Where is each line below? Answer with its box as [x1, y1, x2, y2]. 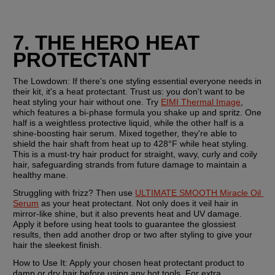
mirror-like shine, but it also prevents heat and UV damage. [13, 208, 242, 219]
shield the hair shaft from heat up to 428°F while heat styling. [13, 138, 249, 149]
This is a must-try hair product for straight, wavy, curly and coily [13, 149, 258, 159]
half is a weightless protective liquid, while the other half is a [13, 117, 244, 128]
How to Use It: [13, 257, 68, 268]
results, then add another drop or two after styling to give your [13, 229, 253, 239]
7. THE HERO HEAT [13, 31, 200, 54]
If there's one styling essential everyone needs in [70, 76, 262, 86]
